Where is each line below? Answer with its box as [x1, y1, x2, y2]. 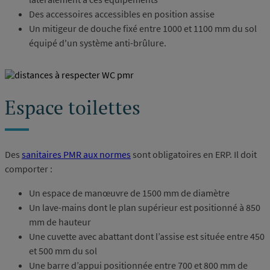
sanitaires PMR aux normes [22, 148, 131, 160]
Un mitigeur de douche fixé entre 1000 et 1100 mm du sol [29, 22, 257, 34]
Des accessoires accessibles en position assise [29, 7, 215, 20]
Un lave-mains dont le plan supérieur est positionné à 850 [29, 201, 260, 213]
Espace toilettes [5, 95, 140, 121]
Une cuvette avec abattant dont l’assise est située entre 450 [29, 230, 265, 242]
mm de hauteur [29, 215, 91, 228]
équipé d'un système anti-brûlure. [29, 36, 166, 49]
